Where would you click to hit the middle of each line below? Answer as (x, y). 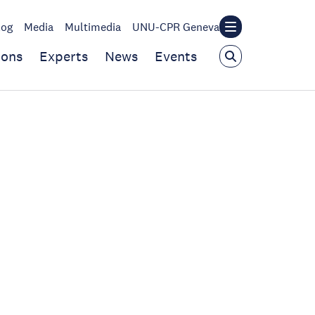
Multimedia (93, 27)
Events (176, 56)
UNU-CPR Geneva (176, 27)
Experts (64, 56)
